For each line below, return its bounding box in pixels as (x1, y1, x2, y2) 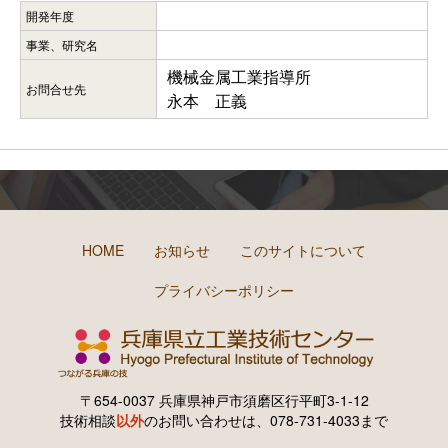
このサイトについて (240, 239, 366, 260)
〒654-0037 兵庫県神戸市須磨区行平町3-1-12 (79, 389, 369, 410)
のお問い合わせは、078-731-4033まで (144, 409, 388, 430)
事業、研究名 (26, 35, 98, 53)
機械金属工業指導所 (167, 64, 311, 88)
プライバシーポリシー (154, 279, 294, 300)
